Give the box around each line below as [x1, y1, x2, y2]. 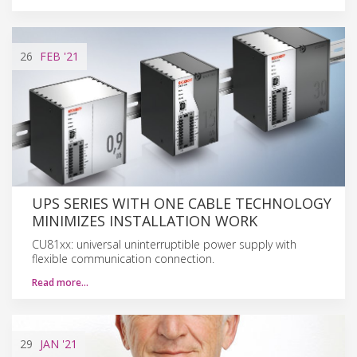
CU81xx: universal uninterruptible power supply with [32, 236, 296, 252]
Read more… [32, 275, 88, 289]
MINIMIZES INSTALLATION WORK [32, 210, 257, 230]
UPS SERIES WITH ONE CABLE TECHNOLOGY [32, 193, 331, 213]
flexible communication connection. [32, 250, 214, 266]
